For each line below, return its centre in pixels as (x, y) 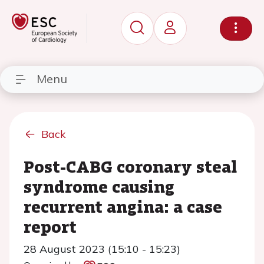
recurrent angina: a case (123, 206)
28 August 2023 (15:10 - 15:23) (102, 249)
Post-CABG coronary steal (130, 166)
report (50, 226)
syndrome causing (99, 186)
